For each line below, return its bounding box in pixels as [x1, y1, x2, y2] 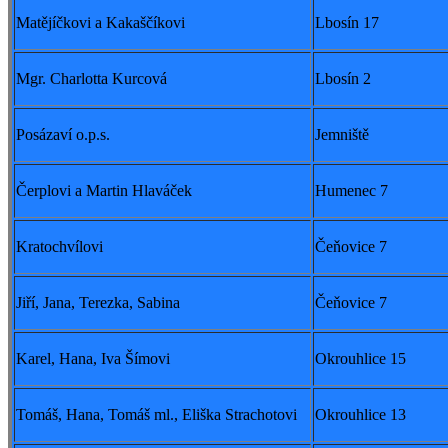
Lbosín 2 [315, 70, 371, 88]
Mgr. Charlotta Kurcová [16, 70, 167, 88]
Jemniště [315, 126, 369, 144]
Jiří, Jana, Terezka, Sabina [16, 294, 180, 312]
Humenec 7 [315, 182, 388, 200]
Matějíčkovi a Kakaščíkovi [16, 14, 185, 32]
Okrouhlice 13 [315, 406, 406, 424]
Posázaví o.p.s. [16, 126, 110, 144]
